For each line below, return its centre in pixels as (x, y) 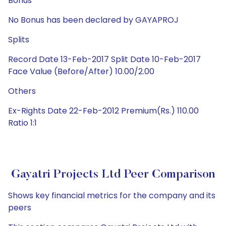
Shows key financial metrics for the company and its (112, 195)
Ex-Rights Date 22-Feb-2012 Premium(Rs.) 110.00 (103, 111)
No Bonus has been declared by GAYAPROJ (93, 20)
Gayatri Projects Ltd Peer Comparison (113, 175)
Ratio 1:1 (22, 123)
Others (22, 91)
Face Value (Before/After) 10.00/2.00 (81, 71)
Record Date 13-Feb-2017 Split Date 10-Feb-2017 (104, 59)
